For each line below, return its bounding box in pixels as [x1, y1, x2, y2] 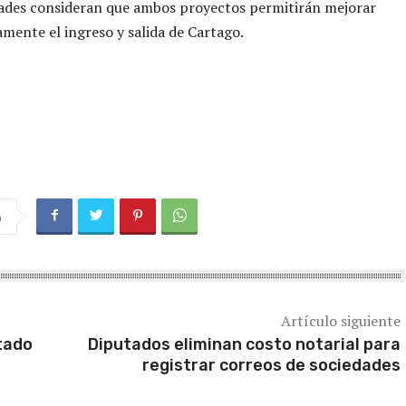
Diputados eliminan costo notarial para [87, 333, 401, 354]
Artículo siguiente [280, 310, 401, 331]
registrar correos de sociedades [141, 354, 401, 375]
